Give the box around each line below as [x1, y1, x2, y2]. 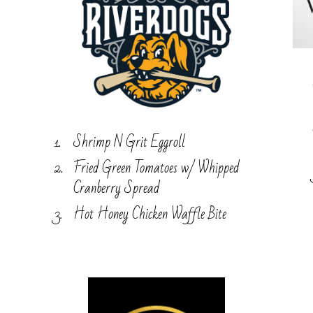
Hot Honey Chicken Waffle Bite [73, 201, 226, 227]
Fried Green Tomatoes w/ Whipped [73, 154, 239, 181]
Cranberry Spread [73, 175, 159, 201]
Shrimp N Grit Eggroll [73, 129, 189, 155]
